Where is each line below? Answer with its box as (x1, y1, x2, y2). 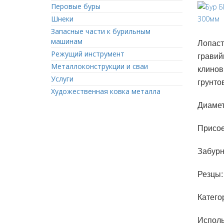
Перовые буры (51, 1, 100, 11)
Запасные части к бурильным (51, 26, 150, 36)
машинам (51, 36, 82, 46)
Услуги (51, 74, 73, 83)
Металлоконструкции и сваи (51, 61, 148, 71)
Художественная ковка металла (51, 86, 160, 96)
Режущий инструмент (51, 49, 124, 58)
